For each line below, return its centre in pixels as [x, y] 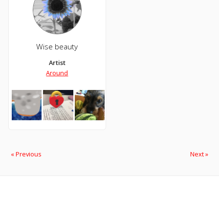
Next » [199, 154]
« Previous [26, 154]
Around [57, 73]
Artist [57, 63]
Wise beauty [57, 47]
